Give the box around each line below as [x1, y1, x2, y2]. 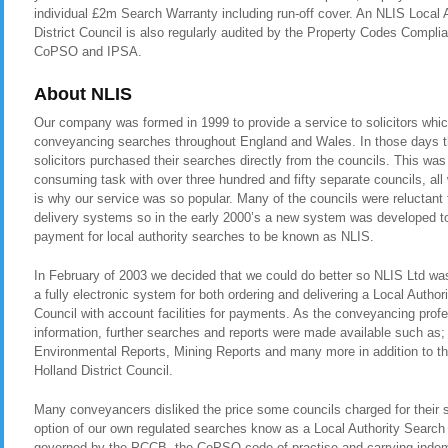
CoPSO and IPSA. [34, 44, 142, 59]
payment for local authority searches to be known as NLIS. [34, 229, 374, 244]
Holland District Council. [34, 363, 173, 378]
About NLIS [34, 84, 132, 104]
